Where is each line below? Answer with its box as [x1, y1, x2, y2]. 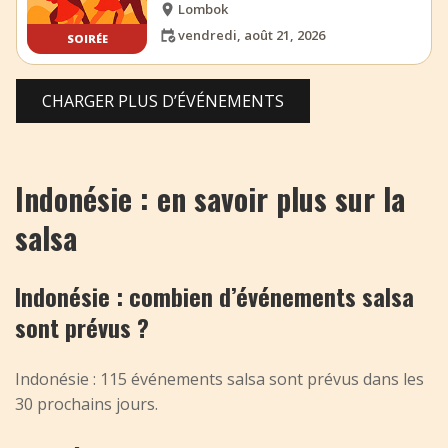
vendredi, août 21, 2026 [177, 25, 325, 44]
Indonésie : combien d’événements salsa [15, 277, 414, 314]
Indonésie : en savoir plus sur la [15, 175, 405, 221]
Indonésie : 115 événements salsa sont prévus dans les [15, 367, 424, 390]
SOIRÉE [66, 31, 108, 47]
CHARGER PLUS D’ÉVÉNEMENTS [42, 89, 284, 112]
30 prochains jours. [15, 392, 158, 415]
